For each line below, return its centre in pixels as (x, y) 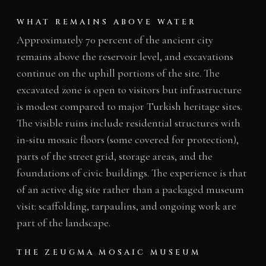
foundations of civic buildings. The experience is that (131, 173)
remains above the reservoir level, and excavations (125, 57)
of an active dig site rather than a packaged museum (130, 190)
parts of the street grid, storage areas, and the (114, 156)
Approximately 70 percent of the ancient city (115, 40)
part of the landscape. (63, 223)
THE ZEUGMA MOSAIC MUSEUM (109, 253)
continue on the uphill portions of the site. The (118, 73)
